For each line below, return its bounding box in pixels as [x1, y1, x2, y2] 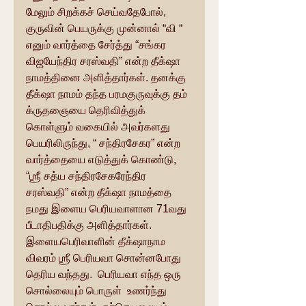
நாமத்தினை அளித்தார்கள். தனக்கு [26, 72, 189, 84]
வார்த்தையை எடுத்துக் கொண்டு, [26, 154, 179, 166]
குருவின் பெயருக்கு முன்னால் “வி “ [26, 23, 185, 35]
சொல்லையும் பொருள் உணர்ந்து [26, 285, 172, 297]
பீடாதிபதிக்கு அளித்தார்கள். [26, 219, 154, 232]
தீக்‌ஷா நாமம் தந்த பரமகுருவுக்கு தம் [26, 88, 41, 100]
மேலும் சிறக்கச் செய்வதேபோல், [26, 6, 169, 18]
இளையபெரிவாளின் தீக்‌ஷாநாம [26, 236, 133, 248]
